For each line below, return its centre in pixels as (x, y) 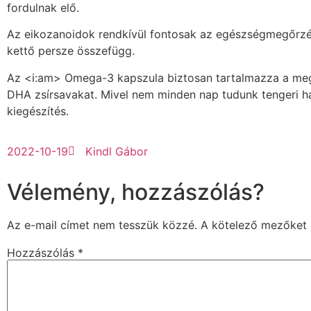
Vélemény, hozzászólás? (136, 192)
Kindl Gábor (117, 151)
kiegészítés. (38, 111)
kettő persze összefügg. (71, 51)
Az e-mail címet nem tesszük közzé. (102, 225)
